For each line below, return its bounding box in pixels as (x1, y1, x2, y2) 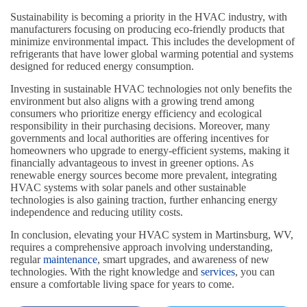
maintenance (43, 253, 97, 265)
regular (10, 253, 43, 265)
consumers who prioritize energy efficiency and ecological (10, 107, 262, 119)
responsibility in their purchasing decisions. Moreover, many (10, 119, 270, 132)
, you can (235, 265, 275, 278)
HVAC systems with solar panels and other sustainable (10, 181, 246, 193)
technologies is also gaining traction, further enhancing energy (10, 193, 278, 206)
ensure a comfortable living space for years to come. (10, 278, 234, 290)
